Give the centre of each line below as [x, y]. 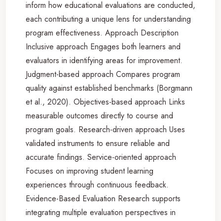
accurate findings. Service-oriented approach [101, 157]
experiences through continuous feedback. [97, 184]
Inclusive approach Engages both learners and [103, 46]
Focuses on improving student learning [90, 171]
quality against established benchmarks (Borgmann [109, 88]
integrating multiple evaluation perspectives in [101, 212]
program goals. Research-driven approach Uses [105, 129]
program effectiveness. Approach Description [102, 33]
